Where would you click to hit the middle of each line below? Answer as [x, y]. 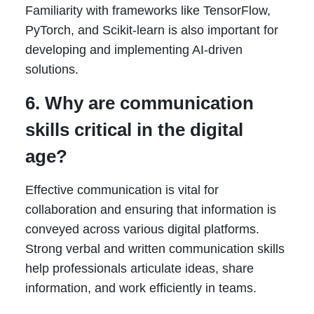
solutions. [52, 70]
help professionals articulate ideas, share [139, 269]
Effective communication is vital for [122, 190]
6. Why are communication [139, 103]
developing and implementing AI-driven [134, 50]
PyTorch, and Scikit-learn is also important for [151, 30]
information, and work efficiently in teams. [141, 288]
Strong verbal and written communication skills [155, 249]
